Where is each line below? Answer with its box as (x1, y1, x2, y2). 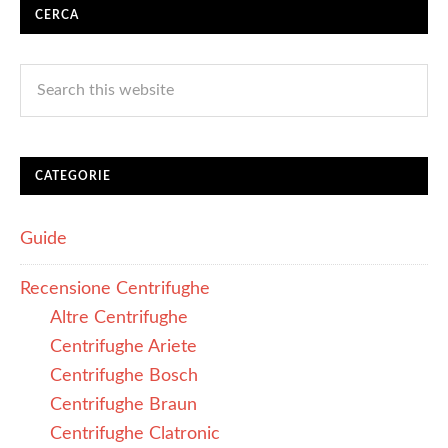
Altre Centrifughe (50, 309, 188, 327)
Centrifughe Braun (50, 396, 197, 414)
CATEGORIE (35, 170, 111, 182)
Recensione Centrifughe (20, 280, 210, 298)
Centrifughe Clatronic (50, 425, 220, 443)
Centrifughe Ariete (50, 338, 197, 356)
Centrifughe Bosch (50, 367, 198, 385)
